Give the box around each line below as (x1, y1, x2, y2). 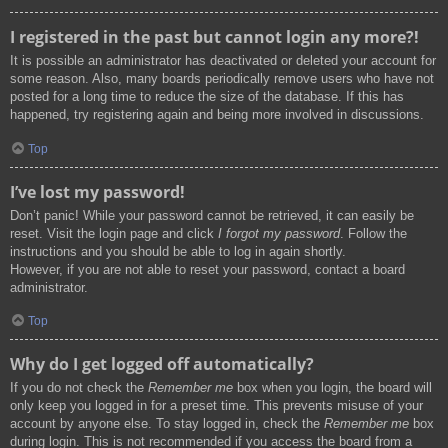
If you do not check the (10, 380, 148, 396)
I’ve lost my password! (10, 180, 185, 203)
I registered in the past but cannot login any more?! (10, 26, 419, 49)
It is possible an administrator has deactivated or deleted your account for (10, 53, 436, 69)
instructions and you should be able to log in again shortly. (10, 243, 346, 259)
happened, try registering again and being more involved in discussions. (10, 107, 424, 123)
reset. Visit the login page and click (10, 225, 218, 241)
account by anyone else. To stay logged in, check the (10, 416, 324, 432)
